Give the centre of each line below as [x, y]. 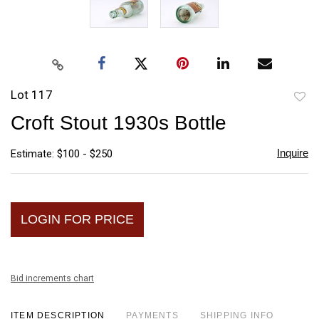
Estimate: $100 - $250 [62, 153]
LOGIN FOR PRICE [77, 219]
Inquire [292, 152]
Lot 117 [32, 94]
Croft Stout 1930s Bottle [119, 122]
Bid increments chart [52, 278]
